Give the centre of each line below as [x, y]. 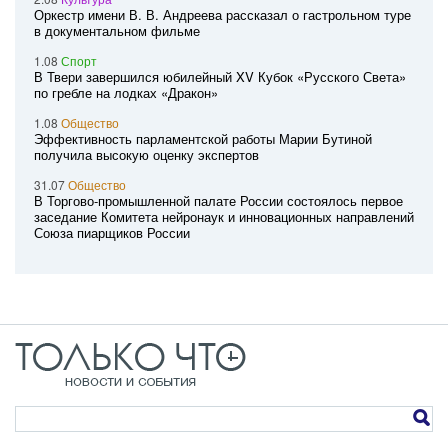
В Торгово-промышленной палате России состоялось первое [218, 200]
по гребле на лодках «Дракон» [126, 92]
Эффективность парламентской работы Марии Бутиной [203, 138]
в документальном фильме [117, 30]
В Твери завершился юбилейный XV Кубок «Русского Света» [220, 76]
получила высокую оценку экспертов [146, 154]
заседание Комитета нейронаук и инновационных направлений [224, 216]
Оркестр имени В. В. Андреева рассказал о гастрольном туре [222, 14]
